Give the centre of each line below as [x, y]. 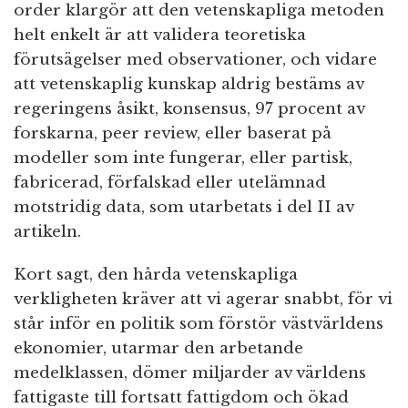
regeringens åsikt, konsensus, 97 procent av [189, 108]
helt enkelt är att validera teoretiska [160, 35]
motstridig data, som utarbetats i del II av [184, 207]
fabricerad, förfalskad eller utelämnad [170, 182]
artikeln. [47, 231]
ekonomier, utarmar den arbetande [158, 348]
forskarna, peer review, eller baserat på [173, 133]
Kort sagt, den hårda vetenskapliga [156, 274]
